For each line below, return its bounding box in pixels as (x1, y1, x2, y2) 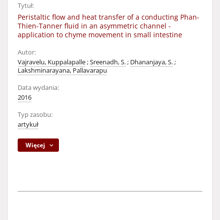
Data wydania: (18, 83, 59, 92)
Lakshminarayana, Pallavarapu (18, 66, 107, 75)
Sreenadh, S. (90, 58, 126, 66)
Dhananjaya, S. (130, 58, 173, 66)
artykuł (18, 120, 38, 129)
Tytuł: (18, 1, 34, 10)
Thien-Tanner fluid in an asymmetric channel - (18, 21, 171, 30)
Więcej (26, 141, 46, 149)
